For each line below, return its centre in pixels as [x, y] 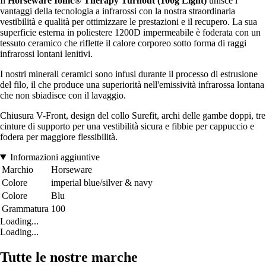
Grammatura [25, 209]
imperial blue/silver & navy [102, 183]
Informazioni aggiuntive [55, 157]
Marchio [18, 170]
